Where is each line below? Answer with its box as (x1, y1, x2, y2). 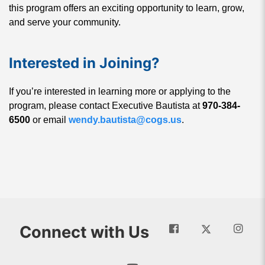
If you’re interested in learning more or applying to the (9, 86, 231, 96)
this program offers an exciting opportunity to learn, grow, (9, 2, 244, 13)
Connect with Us (19, 222, 149, 242)
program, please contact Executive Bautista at (9, 100, 202, 111)
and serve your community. (9, 17, 121, 27)
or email (30, 114, 69, 125)
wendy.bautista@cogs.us (69, 114, 182, 125)
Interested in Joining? (9, 54, 160, 72)
